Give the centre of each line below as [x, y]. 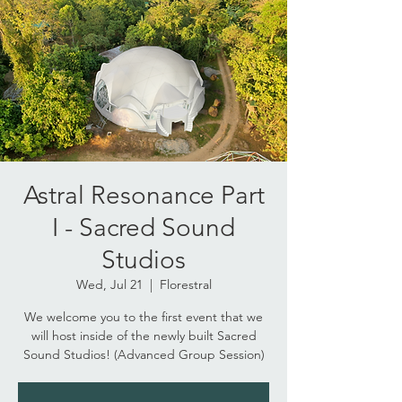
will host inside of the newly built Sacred [144, 336]
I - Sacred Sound [144, 227]
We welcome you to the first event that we [144, 317]
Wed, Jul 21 [109, 284]
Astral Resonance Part [144, 195]
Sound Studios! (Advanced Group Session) [144, 354]
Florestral [185, 284]
